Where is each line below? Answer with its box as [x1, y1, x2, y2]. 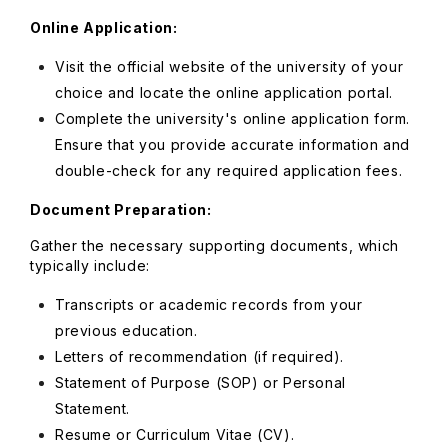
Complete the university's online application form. [55, 110, 411, 127]
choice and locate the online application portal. [55, 84, 393, 101]
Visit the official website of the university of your [55, 58, 404, 75]
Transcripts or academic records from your [55, 296, 363, 313]
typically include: [30, 257, 150, 274]
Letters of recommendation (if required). [55, 348, 344, 365]
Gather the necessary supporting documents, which [30, 237, 399, 254]
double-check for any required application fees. [55, 162, 403, 179]
